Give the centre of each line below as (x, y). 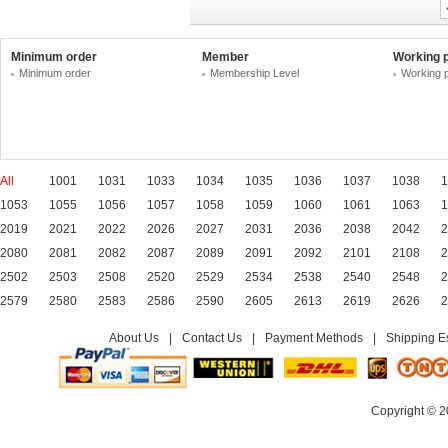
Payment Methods (314, 338)
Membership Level (254, 73)
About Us (134, 338)
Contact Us (212, 338)
